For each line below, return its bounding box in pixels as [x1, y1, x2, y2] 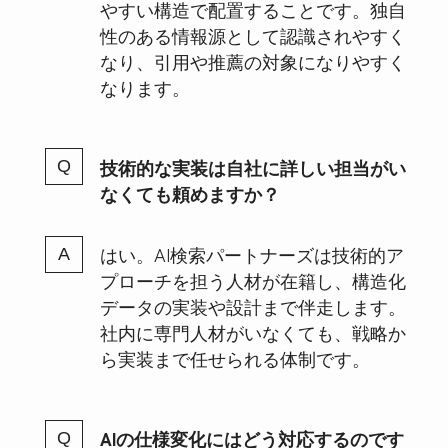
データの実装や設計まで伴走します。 [99, 293, 406, 320]
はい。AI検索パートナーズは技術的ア [99, 241, 404, 268]
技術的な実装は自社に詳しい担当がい [99, 153, 406, 180]
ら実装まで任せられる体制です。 [99, 345, 370, 372]
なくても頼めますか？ [99, 179, 280, 206]
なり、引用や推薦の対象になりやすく [99, 47, 406, 74]
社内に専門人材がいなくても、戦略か [99, 319, 406, 346]
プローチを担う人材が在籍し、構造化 [99, 267, 406, 294]
